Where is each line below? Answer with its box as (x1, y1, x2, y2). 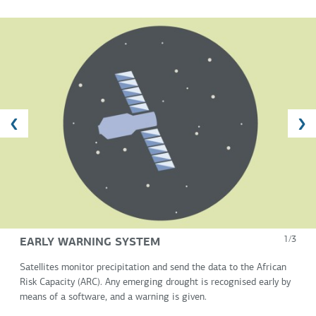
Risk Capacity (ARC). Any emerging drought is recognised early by (20, 276, 291, 288)
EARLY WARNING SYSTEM (20, 234, 160, 250)
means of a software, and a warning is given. (20, 291, 207, 303)
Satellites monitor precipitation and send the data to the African (20, 262, 286, 273)
